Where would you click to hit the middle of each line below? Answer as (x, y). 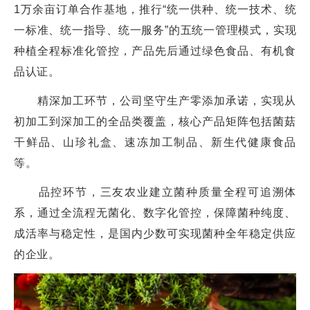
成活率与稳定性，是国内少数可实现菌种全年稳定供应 (155, 234)
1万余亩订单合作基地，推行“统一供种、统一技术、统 (155, 10)
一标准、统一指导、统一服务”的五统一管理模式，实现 (155, 30)
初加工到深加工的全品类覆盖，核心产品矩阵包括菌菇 (155, 122)
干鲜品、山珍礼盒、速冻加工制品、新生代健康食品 (155, 143)
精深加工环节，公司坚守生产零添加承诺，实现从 (155, 101)
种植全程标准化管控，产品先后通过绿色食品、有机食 (155, 51)
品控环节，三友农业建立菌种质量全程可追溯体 (155, 192)
